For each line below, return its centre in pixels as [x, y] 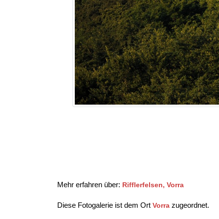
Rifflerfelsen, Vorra [153, 185]
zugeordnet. [189, 205]
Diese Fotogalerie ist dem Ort [105, 205]
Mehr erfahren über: [90, 185]
